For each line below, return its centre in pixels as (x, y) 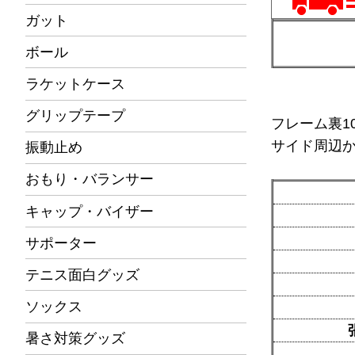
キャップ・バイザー (90, 211)
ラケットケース (75, 84)
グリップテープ (75, 116)
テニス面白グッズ (82, 275)
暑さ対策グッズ (75, 339)
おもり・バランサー (90, 179)
